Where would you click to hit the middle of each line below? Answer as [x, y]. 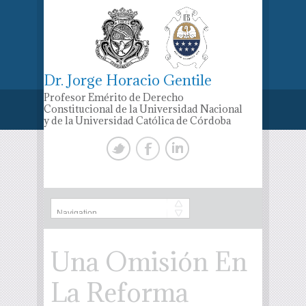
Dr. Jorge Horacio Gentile [128, 80]
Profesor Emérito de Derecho [114, 97]
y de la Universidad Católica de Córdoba [137, 121]
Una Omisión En [149, 261]
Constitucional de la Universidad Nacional [143, 109]
